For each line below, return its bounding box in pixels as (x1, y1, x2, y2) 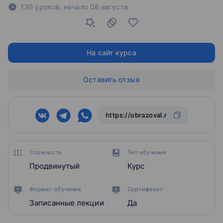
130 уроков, (20, 2, 62, 11)
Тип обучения (127, 149, 166, 156)
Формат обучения (29, 186, 81, 193)
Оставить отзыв (83, 75, 140, 84)
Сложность (29, 149, 62, 156)
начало (64, 2, 88, 11)
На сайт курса (87, 48, 136, 57)
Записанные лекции (29, 198, 104, 208)
